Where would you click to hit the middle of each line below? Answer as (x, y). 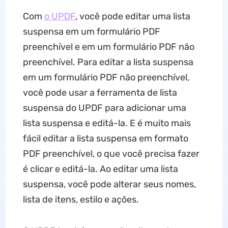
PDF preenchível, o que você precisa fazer (111, 154)
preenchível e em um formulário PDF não (108, 47)
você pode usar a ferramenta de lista (100, 93)
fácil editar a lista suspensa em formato (105, 138)
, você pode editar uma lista (133, 16)
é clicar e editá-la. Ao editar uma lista (100, 169)
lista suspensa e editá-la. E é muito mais (107, 123)
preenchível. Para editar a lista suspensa (108, 62)
